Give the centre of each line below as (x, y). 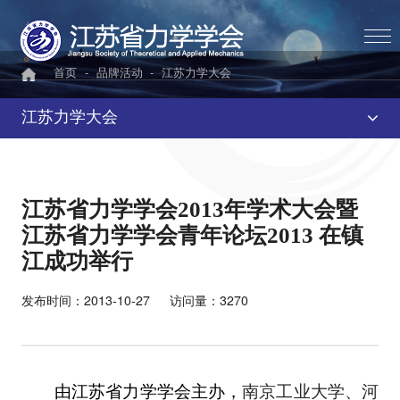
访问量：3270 (208, 302)
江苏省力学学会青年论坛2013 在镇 (192, 237)
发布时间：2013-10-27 (85, 302)
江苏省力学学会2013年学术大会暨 (189, 211)
